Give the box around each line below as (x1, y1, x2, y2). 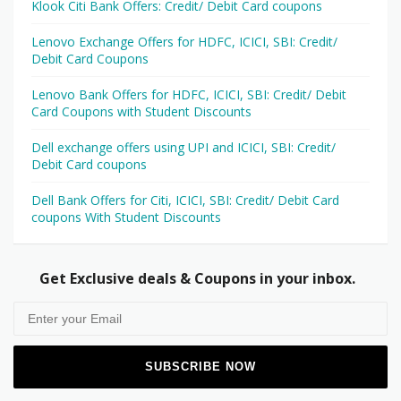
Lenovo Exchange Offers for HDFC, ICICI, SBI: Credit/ (31, 32, 337, 50)
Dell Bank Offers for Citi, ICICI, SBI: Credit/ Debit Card (31, 191, 339, 209)
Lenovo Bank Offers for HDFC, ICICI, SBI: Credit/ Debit (31, 85, 346, 103)
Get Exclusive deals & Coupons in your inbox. (38, 268, 355, 288)
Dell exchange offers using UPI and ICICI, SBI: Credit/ (31, 138, 336, 156)
